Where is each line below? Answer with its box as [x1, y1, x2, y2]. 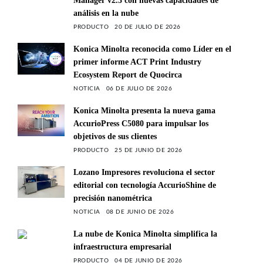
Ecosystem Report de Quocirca [73, 70, 182, 80]
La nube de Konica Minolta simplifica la [73, 230, 217, 239]
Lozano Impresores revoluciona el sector [73, 168, 215, 177]
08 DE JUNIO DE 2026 [106, 209, 174, 215]
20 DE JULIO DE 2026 [114, 24, 181, 31]
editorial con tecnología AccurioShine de [73, 181, 216, 190]
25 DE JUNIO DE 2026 [114, 147, 183, 154]
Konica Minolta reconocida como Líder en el [73, 45, 231, 54]
